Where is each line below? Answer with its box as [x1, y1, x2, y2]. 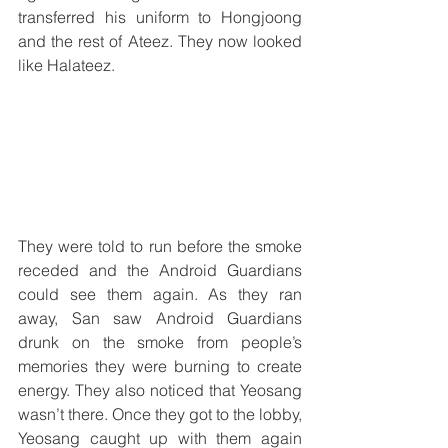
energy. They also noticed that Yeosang [18, 379, 302, 400]
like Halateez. [18, 54, 119, 75]
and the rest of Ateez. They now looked [18, 30, 302, 51]
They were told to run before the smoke [18, 235, 302, 256]
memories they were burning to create [18, 355, 302, 376]
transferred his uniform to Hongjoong [18, 6, 302, 27]
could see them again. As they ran [18, 283, 302, 304]
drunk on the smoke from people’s [18, 331, 302, 352]
